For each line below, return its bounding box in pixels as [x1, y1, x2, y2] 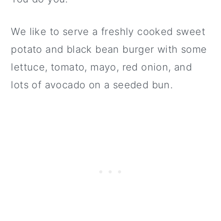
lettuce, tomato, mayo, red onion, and [11, 61, 192, 73]
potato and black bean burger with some [11, 43, 207, 55]
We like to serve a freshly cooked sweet [11, 26, 205, 37]
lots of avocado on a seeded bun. [11, 79, 173, 91]
